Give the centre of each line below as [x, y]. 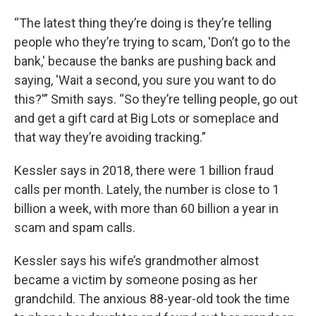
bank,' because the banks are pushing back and [145, 61]
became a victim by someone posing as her [136, 280]
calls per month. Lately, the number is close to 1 [147, 189]
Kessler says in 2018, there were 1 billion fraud [144, 170]
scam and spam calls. [75, 227]
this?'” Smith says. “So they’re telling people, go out [156, 99]
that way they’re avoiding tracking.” [110, 137]
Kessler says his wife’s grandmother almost [136, 261]
